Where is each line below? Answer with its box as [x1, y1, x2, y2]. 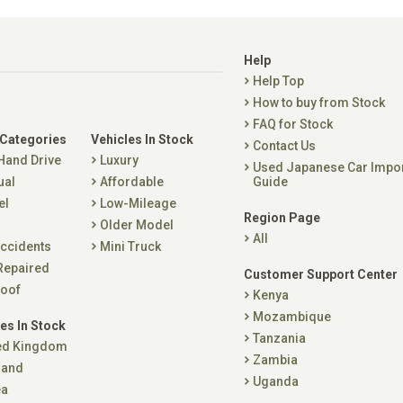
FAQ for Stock [253, 117, 333, 131]
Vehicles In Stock [91, 132, 193, 147]
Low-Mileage [100, 196, 176, 210]
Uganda [253, 374, 299, 389]
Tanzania [253, 331, 306, 345]
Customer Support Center [244, 267, 398, 282]
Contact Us [253, 139, 316, 153]
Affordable [100, 175, 164, 189]
